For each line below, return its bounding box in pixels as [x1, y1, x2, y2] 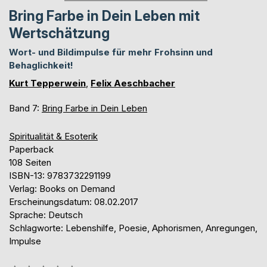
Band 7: [9, 102, 42, 114]
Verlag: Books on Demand [9, 182, 115, 194]
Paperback [9, 143, 54, 155]
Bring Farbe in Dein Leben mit [9, 7, 200, 24]
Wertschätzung [9, 24, 110, 42]
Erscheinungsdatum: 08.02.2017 [9, 195, 138, 207]
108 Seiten [9, 156, 51, 168]
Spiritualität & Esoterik [9, 130, 98, 142]
